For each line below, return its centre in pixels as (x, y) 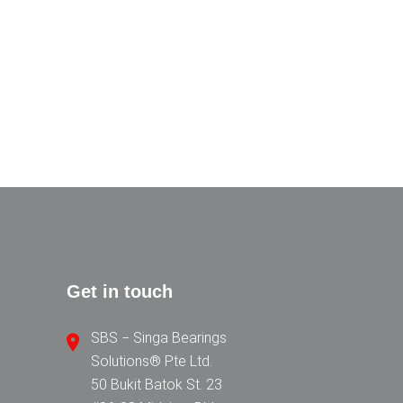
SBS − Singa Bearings (158, 338)
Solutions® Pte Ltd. (151, 362)
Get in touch (119, 292)
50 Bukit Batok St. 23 (156, 385)
